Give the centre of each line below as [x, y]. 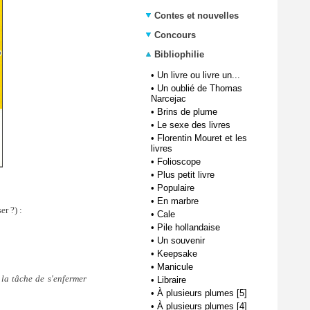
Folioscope [179, 162]
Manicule [175, 267]
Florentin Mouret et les [202, 138]
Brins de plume [187, 112]
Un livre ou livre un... [199, 75]
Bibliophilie [178, 54]
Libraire [172, 280]
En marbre [178, 201]
